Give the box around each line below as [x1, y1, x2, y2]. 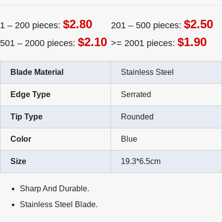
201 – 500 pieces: [111, 20, 184, 30]
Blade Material [10, 68, 63, 76]
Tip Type [10, 112, 43, 121]
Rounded [121, 112, 154, 121]
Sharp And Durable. [20, 184, 89, 193]
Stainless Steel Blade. [20, 200, 98, 209]
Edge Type [10, 90, 51, 99]
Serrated [121, 90, 151, 99]
